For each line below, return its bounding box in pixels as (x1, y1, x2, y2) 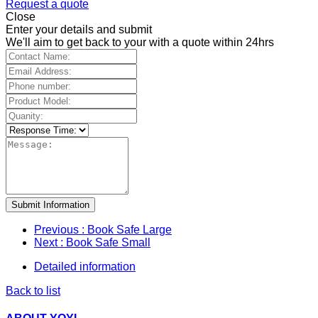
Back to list (6, 284, 60, 297)
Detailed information (34, 260, 136, 273)
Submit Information (11, 199, 89, 210)
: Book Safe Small (60, 236, 150, 248)
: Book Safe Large (82, 223, 172, 236)
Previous (34, 223, 82, 236)
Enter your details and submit (6, 23, 152, 35)
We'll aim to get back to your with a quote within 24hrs (6, 35, 274, 48)
